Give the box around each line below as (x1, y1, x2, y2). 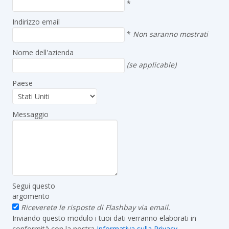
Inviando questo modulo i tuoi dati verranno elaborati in (12, 213, 196, 223)
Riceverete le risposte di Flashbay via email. (21, 202, 170, 212)
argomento (12, 191, 50, 201)
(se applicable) (127, 59, 176, 70)
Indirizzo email (12, 17, 60, 27)
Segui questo (12, 181, 55, 191)
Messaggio (12, 109, 49, 119)
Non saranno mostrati (133, 29, 208, 39)
